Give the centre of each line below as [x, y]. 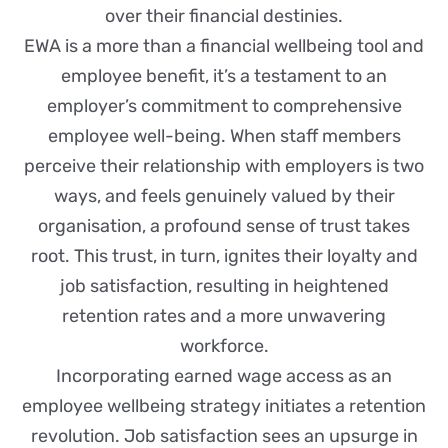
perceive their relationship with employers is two [224, 166]
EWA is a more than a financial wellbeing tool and [224, 46]
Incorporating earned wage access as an [224, 376]
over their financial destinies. [224, 16]
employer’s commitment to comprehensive [224, 106]
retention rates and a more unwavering [224, 316]
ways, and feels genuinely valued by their [224, 196]
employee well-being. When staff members [224, 136]
